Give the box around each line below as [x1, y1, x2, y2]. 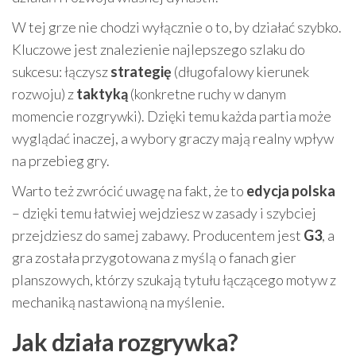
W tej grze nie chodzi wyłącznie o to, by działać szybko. [12, 17, 342, 36]
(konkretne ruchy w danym [128, 84, 286, 103]
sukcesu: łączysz [12, 62, 110, 80]
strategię [110, 62, 172, 80]
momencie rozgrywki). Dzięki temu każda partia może [12, 106, 331, 125]
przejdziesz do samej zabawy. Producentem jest [12, 226, 304, 244]
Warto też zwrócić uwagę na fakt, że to [12, 181, 246, 199]
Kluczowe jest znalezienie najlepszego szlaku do [12, 40, 305, 58]
